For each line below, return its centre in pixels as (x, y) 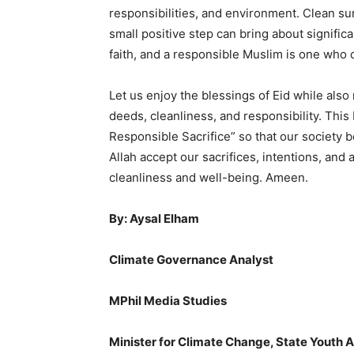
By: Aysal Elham (154, 218)
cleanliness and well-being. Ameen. (209, 177)
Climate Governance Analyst (192, 260)
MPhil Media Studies (169, 301)
